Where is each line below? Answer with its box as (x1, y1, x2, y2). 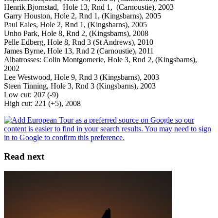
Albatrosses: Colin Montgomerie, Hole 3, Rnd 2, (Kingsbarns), (4, 55, 197, 64)
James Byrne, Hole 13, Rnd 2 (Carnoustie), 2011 (4, 46, 154, 55)
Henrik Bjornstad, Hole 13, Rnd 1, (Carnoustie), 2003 (4, 2, 174, 11)
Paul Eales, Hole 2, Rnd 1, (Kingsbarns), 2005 (4, 20, 147, 29)
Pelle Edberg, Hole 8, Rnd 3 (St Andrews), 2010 (4, 37, 153, 46)
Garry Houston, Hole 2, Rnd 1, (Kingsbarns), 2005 (4, 11, 161, 20)
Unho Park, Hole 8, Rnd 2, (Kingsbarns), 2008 (4, 29, 148, 37)
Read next (4, 151, 44, 162)
